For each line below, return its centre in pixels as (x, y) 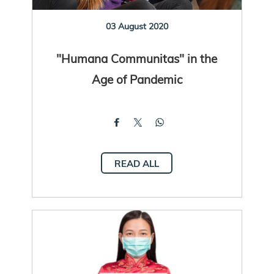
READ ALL (137, 163)
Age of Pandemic (137, 79)
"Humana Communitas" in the (137, 58)
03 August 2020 (137, 26)
